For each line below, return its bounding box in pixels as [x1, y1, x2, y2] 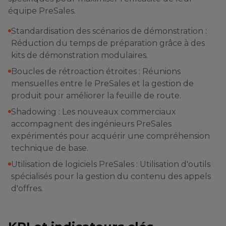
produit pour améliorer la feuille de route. [11, 91, 181, 100]
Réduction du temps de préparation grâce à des [11, 38, 205, 48]
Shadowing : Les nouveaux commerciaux [11, 107, 176, 117]
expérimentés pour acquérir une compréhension [11, 131, 210, 141]
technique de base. [11, 143, 88, 153]
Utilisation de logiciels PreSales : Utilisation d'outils [11, 159, 210, 169]
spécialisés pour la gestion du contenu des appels [11, 172, 211, 181]
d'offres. [11, 184, 43, 193]
